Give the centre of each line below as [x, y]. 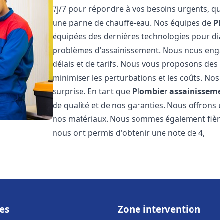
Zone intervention [159, 209]
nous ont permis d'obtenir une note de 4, [129, 133]
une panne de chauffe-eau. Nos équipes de [133, 23]
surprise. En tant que [93, 91]
